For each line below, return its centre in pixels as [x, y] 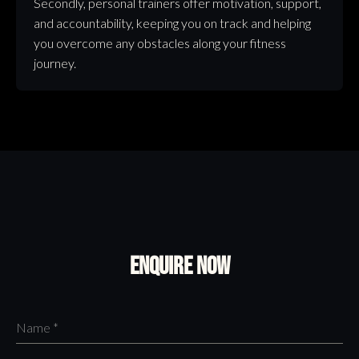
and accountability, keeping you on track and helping [173, 22]
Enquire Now [179, 266]
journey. [55, 63]
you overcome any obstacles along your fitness [160, 42]
